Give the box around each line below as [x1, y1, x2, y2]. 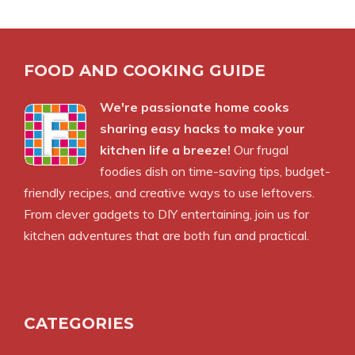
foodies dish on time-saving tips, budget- [100, 163, 330, 180]
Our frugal [231, 142, 288, 158]
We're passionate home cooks [100, 99, 289, 116]
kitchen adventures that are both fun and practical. [24, 227, 309, 244]
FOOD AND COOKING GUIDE [24, 61, 265, 81]
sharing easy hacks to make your [100, 120, 305, 137]
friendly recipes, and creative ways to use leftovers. [24, 185, 315, 201]
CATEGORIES [24, 314, 134, 334]
